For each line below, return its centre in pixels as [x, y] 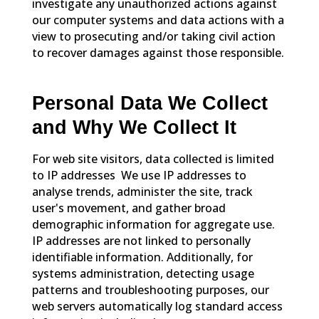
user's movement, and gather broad [129, 208]
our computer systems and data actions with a [158, 20]
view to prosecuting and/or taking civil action [153, 36]
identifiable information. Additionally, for [142, 257]
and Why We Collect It [134, 128]
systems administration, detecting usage [143, 273]
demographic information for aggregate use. [153, 224]
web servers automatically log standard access [157, 306]
